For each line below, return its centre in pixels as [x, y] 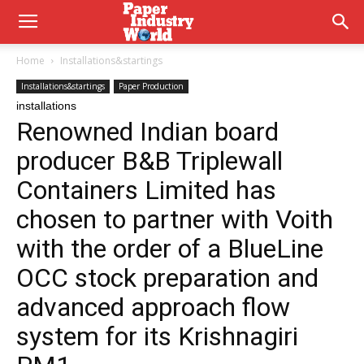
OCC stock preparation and [167, 278]
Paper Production [151, 86]
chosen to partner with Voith [175, 219]
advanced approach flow [153, 307]
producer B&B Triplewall [149, 161]
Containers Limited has [146, 190]
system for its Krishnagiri [157, 336]
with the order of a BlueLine [170, 249]
